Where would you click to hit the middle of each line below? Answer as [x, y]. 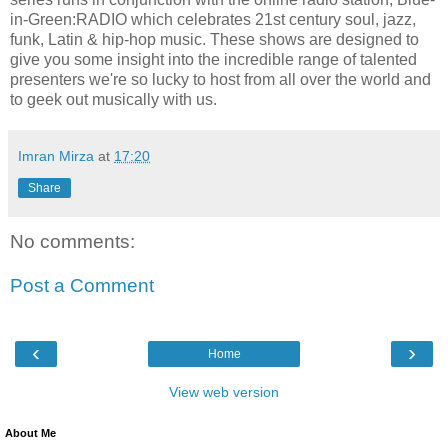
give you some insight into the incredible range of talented [213, 60]
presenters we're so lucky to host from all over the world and [220, 80]
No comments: [72, 242]
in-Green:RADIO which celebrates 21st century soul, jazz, [213, 20]
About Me [30, 433]
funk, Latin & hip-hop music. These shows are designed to [214, 40]
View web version [224, 392]
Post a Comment [82, 285]
